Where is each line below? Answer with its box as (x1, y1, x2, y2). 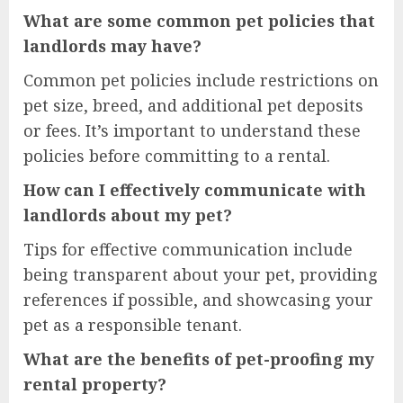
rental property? (23, 373, 166, 396)
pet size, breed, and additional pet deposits (23, 94, 363, 117)
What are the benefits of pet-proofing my (23, 348, 374, 371)
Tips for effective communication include (23, 238, 353, 261)
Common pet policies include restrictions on (23, 69, 379, 92)
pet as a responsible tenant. (23, 314, 242, 336)
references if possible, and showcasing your (23, 289, 373, 311)
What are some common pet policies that (23, 10, 375, 32)
